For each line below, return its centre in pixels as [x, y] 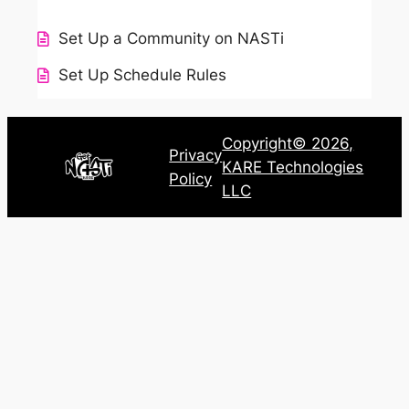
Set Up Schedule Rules [143, 75]
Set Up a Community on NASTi [172, 39]
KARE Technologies [293, 167]
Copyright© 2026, [288, 143]
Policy [191, 178]
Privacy [196, 155]
